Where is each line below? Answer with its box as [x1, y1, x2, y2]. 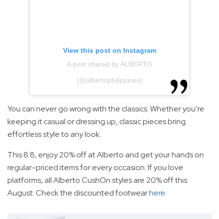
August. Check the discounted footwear [7, 188, 149, 198]
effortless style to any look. [7, 129, 101, 140]
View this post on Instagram [63, 46, 156, 55]
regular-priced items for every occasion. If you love [7, 162, 183, 173]
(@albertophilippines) [76, 76, 143, 85]
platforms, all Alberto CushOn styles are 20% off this [7, 175, 187, 186]
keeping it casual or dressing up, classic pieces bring [7, 116, 186, 127]
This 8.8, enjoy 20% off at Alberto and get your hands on [7, 150, 204, 160]
